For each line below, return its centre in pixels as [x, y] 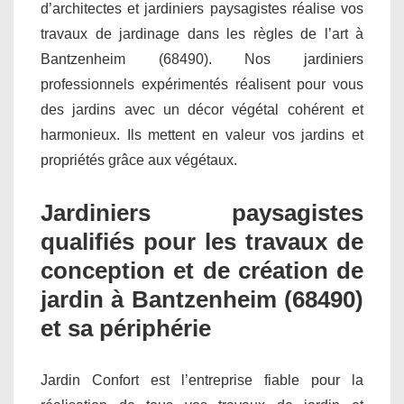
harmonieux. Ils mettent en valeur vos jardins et [202, 134]
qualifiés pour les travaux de [202, 241]
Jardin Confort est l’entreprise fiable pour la [202, 380]
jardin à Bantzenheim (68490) [202, 299]
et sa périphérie [126, 328]
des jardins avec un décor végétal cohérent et [202, 109]
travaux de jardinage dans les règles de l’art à [202, 33]
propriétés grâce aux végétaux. [139, 160]
